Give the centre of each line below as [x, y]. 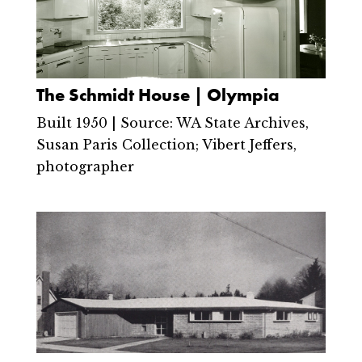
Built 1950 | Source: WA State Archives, [172, 123]
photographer [85, 167]
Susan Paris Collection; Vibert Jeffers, [166, 145]
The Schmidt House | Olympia [158, 95]
